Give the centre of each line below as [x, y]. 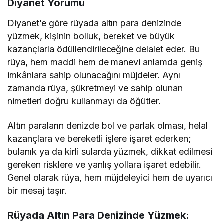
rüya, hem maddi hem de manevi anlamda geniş [105, 62]
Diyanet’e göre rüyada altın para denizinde [95, 23]
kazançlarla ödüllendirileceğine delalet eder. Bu [104, 49]
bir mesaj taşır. [37, 191]
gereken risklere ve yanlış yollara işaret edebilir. [105, 165]
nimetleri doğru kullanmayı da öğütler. [84, 101]
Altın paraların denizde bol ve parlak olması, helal [108, 126]
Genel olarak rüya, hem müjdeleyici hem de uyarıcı [110, 178]
